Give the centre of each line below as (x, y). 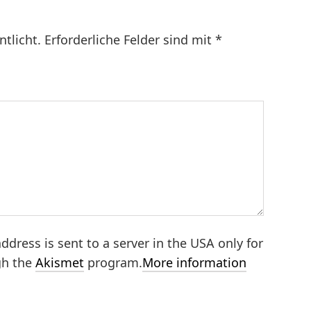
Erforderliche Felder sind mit (130, 39)
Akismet (60, 262)
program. (113, 262)
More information (194, 262)
